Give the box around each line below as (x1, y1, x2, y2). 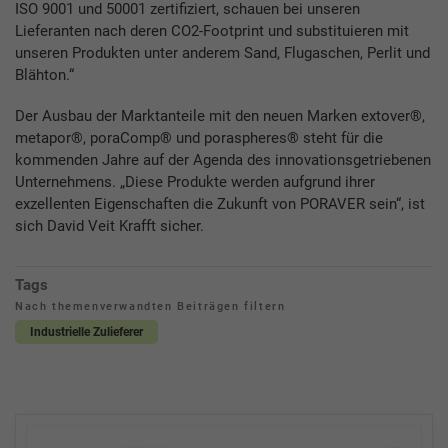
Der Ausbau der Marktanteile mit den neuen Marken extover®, (15, 106, 425, 125)
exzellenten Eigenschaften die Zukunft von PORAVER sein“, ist (15, 194, 425, 213)
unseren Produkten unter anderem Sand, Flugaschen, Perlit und (15, 43, 430, 62)
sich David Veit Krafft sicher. (15, 216, 204, 235)
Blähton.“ (15, 65, 74, 84)
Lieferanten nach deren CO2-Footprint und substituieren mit (15, 21, 409, 40)
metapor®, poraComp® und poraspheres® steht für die (15, 128, 383, 147)
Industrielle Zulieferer (30, 325, 143, 340)
